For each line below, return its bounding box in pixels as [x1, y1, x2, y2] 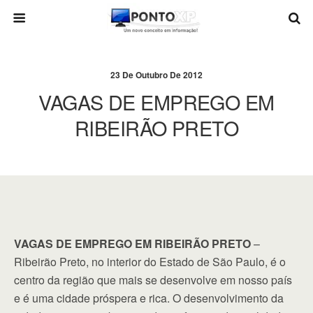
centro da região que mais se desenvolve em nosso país [14, 272, 292, 288]
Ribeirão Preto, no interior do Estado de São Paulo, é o [14, 254, 286, 270]
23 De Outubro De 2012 [110, 68, 203, 81]
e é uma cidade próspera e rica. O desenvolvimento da [14, 290, 284, 306]
